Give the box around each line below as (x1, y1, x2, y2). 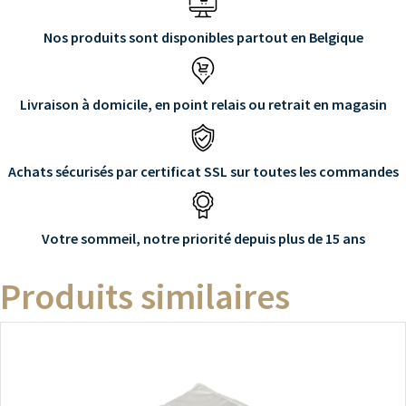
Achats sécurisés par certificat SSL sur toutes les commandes (7, 162, 399, 181)
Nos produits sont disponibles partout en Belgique (43, 28, 363, 47)
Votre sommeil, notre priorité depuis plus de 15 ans (41, 229, 365, 248)
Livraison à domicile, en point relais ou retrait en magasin (19, 95, 387, 114)
